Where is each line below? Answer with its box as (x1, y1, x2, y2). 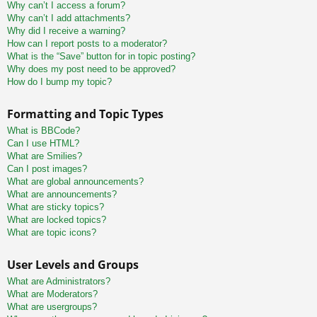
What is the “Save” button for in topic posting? (7, 51, 195, 62)
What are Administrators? (7, 276, 110, 287)
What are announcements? (7, 189, 117, 200)
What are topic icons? (7, 227, 96, 238)
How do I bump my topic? (7, 76, 112, 88)
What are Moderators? (7, 289, 98, 300)
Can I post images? (7, 163, 87, 175)
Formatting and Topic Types (7, 106, 163, 122)
